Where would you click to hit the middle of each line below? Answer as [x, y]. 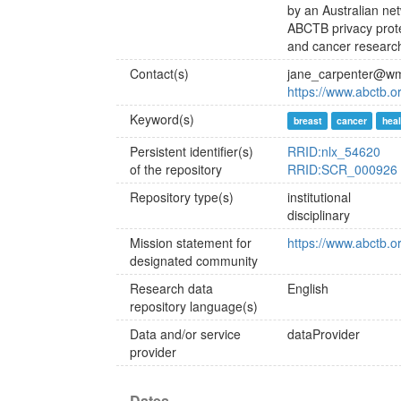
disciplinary [319, 215]
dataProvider [324, 334]
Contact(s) [159, 73]
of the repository [176, 169]
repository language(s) [194, 306]
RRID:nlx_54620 [334, 151]
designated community [194, 260]
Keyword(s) [162, 119]
